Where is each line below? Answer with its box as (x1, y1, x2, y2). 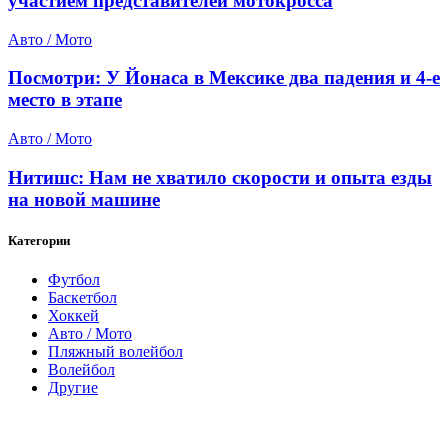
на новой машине (8, 188, 160, 210)
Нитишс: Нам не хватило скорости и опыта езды (8, 166, 432, 188)
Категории (8, 233, 70, 249)
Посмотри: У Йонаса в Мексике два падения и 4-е (8, 67, 440, 89)
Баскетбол (48, 289, 117, 307)
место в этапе (8, 89, 122, 111)
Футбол (48, 271, 100, 289)
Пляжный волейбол (48, 343, 183, 361)
